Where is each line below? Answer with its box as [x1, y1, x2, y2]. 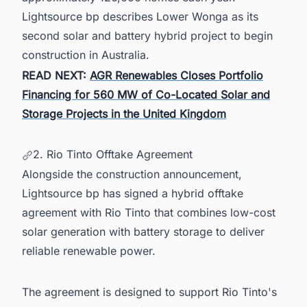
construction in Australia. [22, 47, 149, 62]
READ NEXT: [22, 68, 90, 82]
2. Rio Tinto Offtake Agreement [33, 147, 193, 161]
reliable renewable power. [22, 244, 156, 258]
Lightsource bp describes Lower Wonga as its [22, 9, 258, 23]
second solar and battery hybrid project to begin [22, 28, 273, 42]
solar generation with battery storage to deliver [22, 225, 265, 239]
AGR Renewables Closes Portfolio [90, 68, 263, 82]
